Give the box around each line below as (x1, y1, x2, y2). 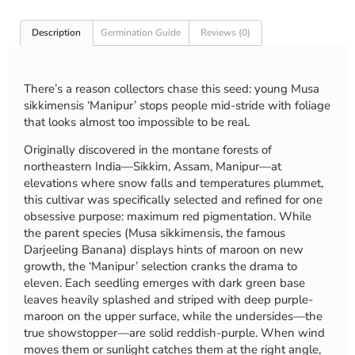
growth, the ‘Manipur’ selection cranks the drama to (24, 258, 297, 275)
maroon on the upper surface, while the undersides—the (24, 308, 323, 325)
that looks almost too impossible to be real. (24, 113, 250, 130)
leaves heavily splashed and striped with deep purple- (24, 292, 313, 308)
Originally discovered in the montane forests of (24, 142, 272, 158)
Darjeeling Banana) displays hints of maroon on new (24, 242, 303, 258)
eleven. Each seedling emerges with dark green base (24, 275, 305, 292)
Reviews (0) (200, 26, 250, 40)
